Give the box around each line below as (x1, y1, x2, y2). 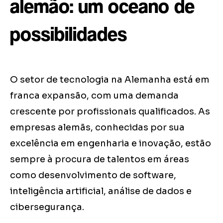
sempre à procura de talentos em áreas (10, 154, 189, 165)
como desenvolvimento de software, (10, 170, 176, 181)
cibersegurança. (10, 202, 84, 213)
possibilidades (10, 22, 127, 46)
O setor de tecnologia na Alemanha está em (10, 74, 210, 86)
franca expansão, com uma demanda (10, 90, 179, 102)
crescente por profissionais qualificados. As (10, 106, 210, 117)
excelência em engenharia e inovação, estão (10, 138, 211, 149)
